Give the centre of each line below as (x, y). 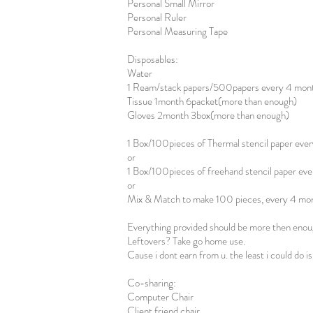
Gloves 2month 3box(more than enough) (208, 115)
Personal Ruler (157, 17)
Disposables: (153, 59)
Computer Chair (160, 297)
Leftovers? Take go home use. (186, 241)
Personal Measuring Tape (177, 31)
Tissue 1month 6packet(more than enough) (212, 101)
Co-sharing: (152, 283)
